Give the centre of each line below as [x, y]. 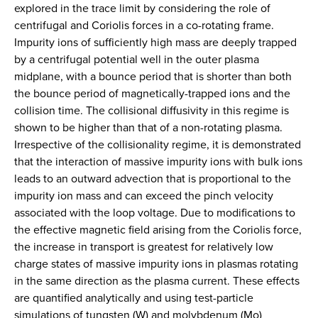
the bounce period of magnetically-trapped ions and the [152, 93]
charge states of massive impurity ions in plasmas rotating [156, 264]
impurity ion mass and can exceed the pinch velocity [144, 196]
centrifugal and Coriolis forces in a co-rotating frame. [144, 25]
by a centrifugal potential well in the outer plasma [137, 59]
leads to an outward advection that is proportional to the [153, 179]
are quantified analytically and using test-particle [134, 298]
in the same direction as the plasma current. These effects [157, 281]
